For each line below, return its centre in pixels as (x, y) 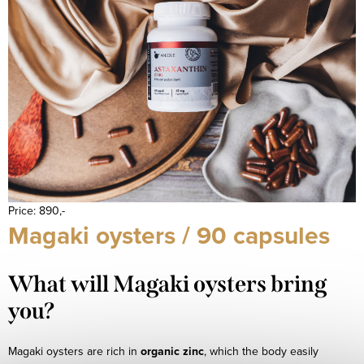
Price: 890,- (37, 210)
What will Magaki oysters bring (167, 284)
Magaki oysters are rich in (74, 351)
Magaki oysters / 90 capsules (169, 235)
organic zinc (172, 351)
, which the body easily (261, 351)
